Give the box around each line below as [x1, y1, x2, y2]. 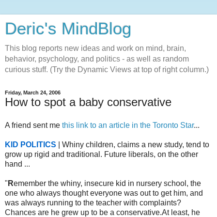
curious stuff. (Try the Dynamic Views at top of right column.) [5, 65, 209, 74]
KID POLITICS [5, 140, 56, 149]
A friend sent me [5, 121, 62, 129]
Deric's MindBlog [5, 19, 131, 38]
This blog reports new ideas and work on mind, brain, [5, 44, 186, 52]
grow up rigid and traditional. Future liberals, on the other [5, 150, 198, 158]
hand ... [5, 159, 30, 168]
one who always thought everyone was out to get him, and [5, 188, 203, 197]
